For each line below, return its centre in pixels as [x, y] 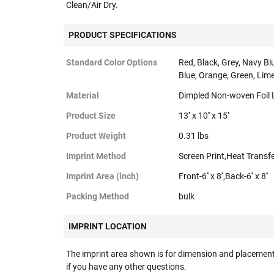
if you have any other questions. [126, 267]
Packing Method [98, 196]
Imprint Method [96, 156]
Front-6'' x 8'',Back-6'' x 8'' [223, 176]
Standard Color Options [112, 62]
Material [83, 95]
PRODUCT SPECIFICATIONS [123, 35]
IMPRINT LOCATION [108, 226]
